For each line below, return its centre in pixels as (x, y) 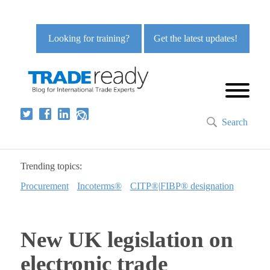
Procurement (44, 186)
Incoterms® (99, 186)
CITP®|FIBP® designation (182, 186)
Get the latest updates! (196, 38)
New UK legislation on (127, 240)
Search (235, 122)
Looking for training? (89, 38)
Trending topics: (51, 166)
